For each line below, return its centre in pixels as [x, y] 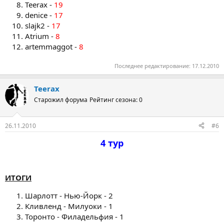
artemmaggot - [52, 46]
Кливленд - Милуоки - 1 [69, 206]
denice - [39, 15]
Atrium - [40, 36]
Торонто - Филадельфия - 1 [74, 216]
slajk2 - [38, 25]
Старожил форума [61, 100]
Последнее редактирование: [153, 66]
